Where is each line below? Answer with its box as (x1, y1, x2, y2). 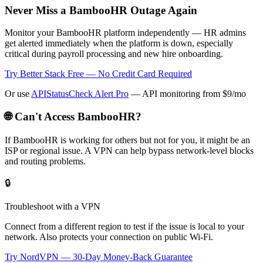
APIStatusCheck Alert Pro (31, 89, 129, 99)
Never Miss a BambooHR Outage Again (5, 4, 197, 16)
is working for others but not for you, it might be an (58, 134, 250, 145)
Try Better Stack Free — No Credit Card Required (5, 69, 192, 79)
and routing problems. (5, 156, 86, 166)
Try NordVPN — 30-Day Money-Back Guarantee (5, 251, 193, 262)
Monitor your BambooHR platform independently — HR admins (5, 28, 246, 38)
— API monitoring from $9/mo (129, 89, 246, 99)
